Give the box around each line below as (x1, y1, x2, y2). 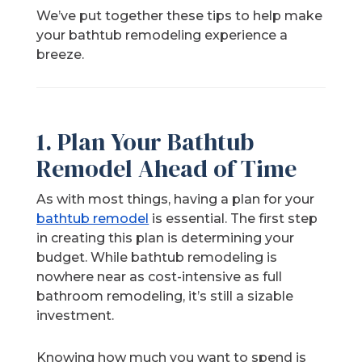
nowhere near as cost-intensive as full (36, 269, 283, 285)
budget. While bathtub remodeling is (36, 250, 278, 266)
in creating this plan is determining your (36, 230, 295, 246)
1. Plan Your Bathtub (36, 125, 255, 159)
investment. (36, 308, 115, 324)
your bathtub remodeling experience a (36, 27, 288, 44)
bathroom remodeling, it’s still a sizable (36, 288, 294, 305)
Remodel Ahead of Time (36, 152, 303, 186)
